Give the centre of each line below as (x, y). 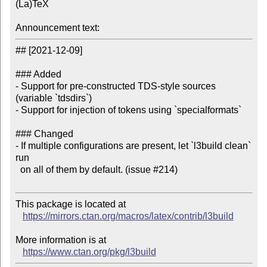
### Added (38, 74)
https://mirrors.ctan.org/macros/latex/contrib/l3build (128, 216)
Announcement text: (57, 28)
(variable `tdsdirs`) (53, 98)
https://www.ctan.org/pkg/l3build (89, 252)
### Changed (44, 134)
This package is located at (72, 204)
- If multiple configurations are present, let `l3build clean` (133, 146)
